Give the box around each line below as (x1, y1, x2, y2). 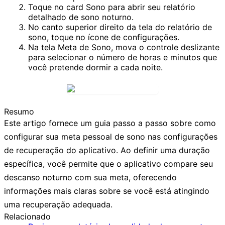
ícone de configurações (88, 32, 177, 42)
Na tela (28, 42, 58, 52)
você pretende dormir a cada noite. (28, 62, 163, 72)
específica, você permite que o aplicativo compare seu (4, 158, 213, 169)
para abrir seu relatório (105, 2, 195, 12)
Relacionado (4, 211, 51, 221)
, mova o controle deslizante (111, 42, 219, 52)
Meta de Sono (58, 42, 111, 52)
